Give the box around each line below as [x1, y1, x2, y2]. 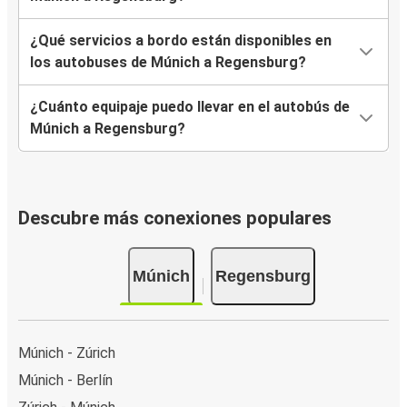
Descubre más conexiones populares [18, 207, 332, 230]
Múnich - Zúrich [18, 343, 115, 362]
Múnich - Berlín [18, 371, 113, 389]
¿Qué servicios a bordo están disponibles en [30, 32, 332, 50]
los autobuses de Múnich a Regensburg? [30, 54, 306, 72]
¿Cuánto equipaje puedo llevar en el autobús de [30, 98, 350, 116]
